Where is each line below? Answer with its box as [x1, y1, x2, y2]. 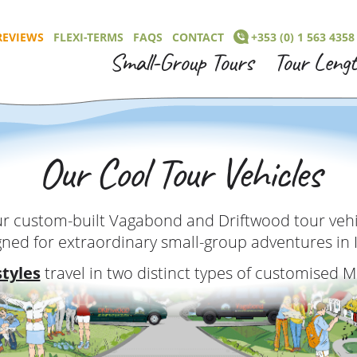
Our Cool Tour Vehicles [37, 153, 320, 196]
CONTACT [172, 29, 225, 45]
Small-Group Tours [109, 49, 253, 75]
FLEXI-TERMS [53, 29, 124, 45]
